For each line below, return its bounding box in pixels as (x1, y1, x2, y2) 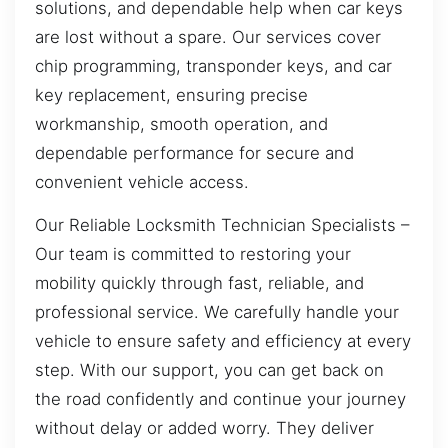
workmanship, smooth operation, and (35, 113, 328, 134)
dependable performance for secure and (35, 142, 354, 163)
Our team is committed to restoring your (35, 244, 351, 265)
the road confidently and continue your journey (35, 389, 406, 410)
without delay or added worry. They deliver (35, 418, 374, 439)
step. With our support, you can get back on (35, 360, 384, 381)
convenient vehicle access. (35, 171, 249, 192)
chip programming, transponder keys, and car (35, 55, 392, 76)
